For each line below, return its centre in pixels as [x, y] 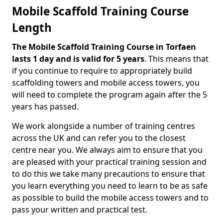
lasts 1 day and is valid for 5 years [78, 59]
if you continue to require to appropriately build [102, 71]
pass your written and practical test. [80, 210]
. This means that [176, 59]
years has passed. [45, 107]
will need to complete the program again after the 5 [110, 95]
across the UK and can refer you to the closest [99, 138]
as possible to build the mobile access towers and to [110, 198]
